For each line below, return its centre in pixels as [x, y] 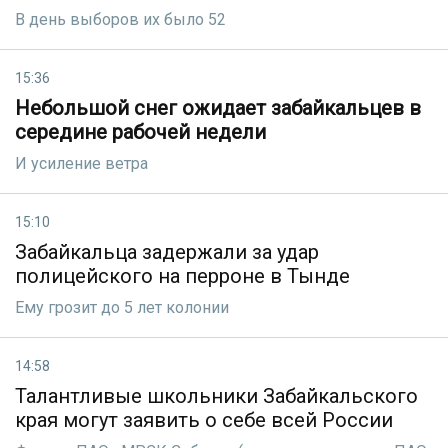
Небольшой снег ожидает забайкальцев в [218, 108]
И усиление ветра [81, 163]
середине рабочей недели [140, 132]
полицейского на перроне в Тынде [182, 276]
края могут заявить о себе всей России [204, 420]
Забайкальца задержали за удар [167, 252]
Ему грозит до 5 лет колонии [122, 307]
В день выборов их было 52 [120, 19]
